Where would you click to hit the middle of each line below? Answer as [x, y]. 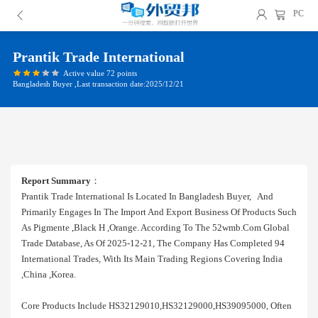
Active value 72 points [100, 73]
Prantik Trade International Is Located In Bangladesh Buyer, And [147, 196]
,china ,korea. [49, 274]
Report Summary [56, 181]
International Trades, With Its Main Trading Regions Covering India [152, 259]
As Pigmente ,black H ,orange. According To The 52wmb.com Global [155, 227]
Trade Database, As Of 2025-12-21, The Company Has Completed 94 [153, 243]
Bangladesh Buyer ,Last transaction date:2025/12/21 [98, 83]
